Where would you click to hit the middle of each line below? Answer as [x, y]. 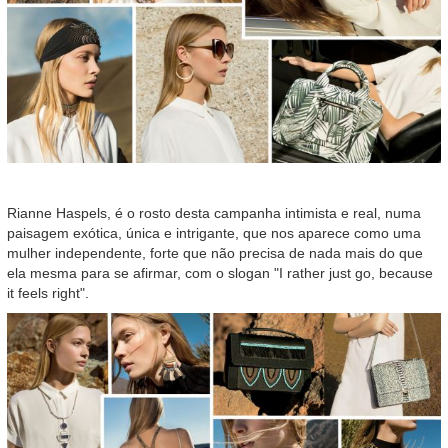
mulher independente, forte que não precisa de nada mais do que [215, 252]
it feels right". [48, 292]
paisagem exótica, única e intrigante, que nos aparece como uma [214, 232]
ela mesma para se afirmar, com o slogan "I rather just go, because [220, 272]
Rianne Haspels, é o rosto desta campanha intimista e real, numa [214, 212]
